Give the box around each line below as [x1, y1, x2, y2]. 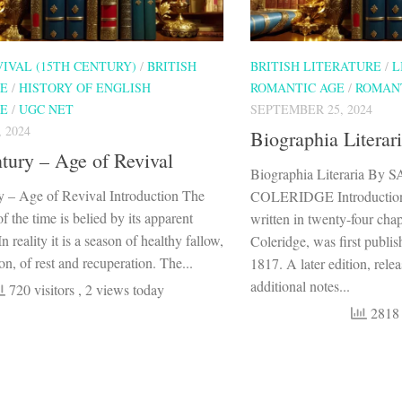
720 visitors [5, 280, 78, 300]
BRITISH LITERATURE [250, 57, 381, 75]
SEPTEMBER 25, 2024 [250, 100, 372, 118]
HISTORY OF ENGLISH [19, 79, 151, 97]
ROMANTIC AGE [250, 79, 345, 97]
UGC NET [19, 100, 74, 118]
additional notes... [250, 276, 350, 296]
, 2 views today [78, 280, 164, 300]
